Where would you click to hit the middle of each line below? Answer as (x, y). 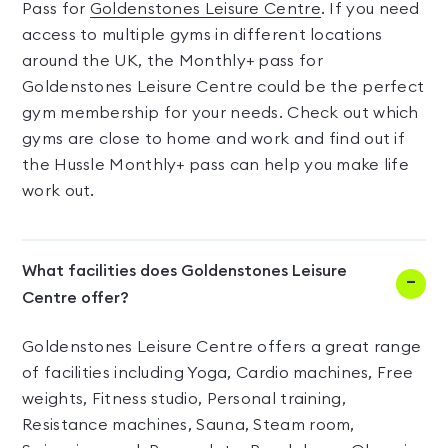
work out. (58, 191)
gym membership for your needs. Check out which (220, 113)
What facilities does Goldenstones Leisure (184, 271)
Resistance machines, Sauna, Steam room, (188, 425)
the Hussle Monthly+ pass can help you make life (216, 165)
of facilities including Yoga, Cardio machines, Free (218, 373)
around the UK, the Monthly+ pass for (172, 61)
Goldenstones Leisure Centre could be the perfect (223, 87)
